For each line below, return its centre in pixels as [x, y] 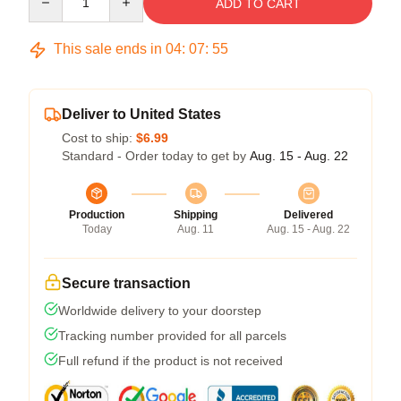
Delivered [308, 215]
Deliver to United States [141, 114]
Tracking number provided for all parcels [172, 336]
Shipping [196, 215]
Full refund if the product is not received [171, 361]
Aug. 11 [196, 229]
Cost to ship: [99, 138]
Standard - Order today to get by [156, 156]
